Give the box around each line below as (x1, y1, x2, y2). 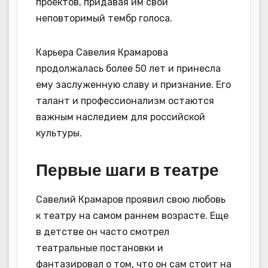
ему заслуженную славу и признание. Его (36, 79, 231, 91)
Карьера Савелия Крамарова (36, 47, 168, 59)
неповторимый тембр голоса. (36, 13, 172, 25)
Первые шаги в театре (36, 159, 219, 181)
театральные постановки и (36, 242, 163, 254)
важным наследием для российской (36, 111, 205, 123)
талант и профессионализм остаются (36, 95, 214, 107)
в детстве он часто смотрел (36, 226, 169, 238)
